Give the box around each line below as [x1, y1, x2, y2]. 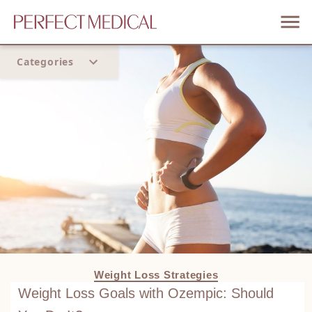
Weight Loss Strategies [93, 268, 219, 281]
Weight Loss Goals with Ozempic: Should [17, 285, 274, 301]
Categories [17, 55, 74, 68]
